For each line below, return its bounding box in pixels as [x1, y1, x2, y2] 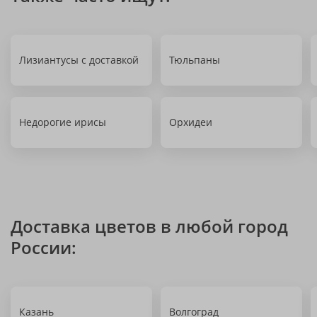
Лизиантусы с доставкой [19, 53, 139, 67]
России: [11, 236, 76, 259]
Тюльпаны [169, 53, 220, 67]
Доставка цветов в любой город [11, 214, 288, 238]
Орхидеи [169, 115, 212, 129]
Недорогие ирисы [19, 115, 106, 129]
